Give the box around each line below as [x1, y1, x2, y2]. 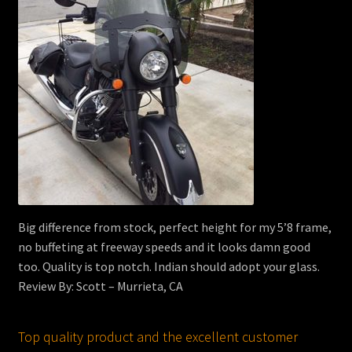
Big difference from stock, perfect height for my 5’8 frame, [17, 218, 332, 235]
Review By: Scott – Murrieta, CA [17, 277, 183, 294]
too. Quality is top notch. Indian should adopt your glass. [17, 258, 320, 274]
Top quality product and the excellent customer [17, 327, 298, 346]
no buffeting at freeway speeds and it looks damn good [17, 238, 310, 255]
